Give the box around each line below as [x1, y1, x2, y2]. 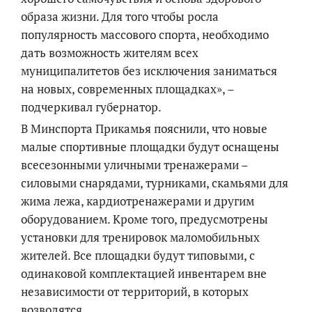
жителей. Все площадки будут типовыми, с [21, 247, 255, 264]
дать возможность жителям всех [21, 45, 198, 61]
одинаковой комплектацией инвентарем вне [21, 265, 267, 282]
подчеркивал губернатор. [21, 99, 162, 116]
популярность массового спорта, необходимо [21, 26, 269, 43]
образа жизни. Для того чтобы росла [21, 8, 219, 25]
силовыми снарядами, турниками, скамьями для [21, 175, 288, 192]
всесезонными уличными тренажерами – [21, 157, 248, 173]
